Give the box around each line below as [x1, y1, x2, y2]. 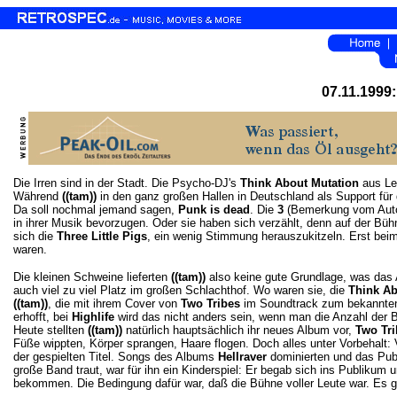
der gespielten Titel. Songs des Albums [13, 350, 218, 363]
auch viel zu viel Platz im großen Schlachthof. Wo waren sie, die [13, 284, 348, 297]
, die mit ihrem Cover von [48, 297, 181, 310]
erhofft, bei [13, 310, 72, 323]
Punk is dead [178, 203, 250, 216]
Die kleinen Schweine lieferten [13, 270, 171, 284]
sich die [13, 230, 57, 243]
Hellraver [218, 350, 267, 363]
